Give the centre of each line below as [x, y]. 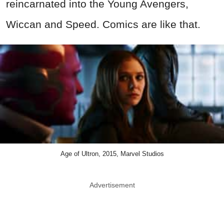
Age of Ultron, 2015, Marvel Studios [112, 154]
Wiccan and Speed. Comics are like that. [103, 24]
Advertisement [112, 185]
